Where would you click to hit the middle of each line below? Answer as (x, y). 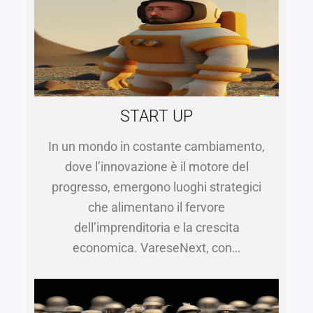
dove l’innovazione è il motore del (156, 167)
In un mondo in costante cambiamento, (156, 147)
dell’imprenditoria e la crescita (156, 228)
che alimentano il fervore (156, 208)
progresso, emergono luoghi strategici (156, 187)
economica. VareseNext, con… (156, 248)
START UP (156, 117)
